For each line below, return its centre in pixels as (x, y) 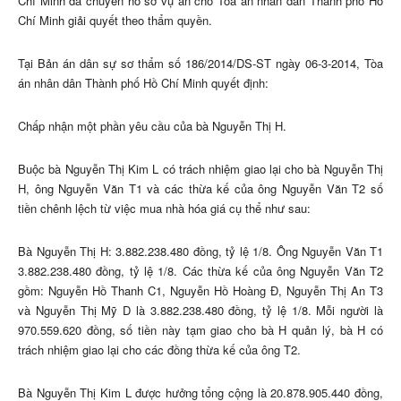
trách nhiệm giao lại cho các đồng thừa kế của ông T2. (159, 350)
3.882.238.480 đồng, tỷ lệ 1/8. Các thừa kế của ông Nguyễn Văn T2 (200, 271)
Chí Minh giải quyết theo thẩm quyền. (115, 21)
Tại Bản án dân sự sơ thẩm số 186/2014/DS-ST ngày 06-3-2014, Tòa (200, 64)
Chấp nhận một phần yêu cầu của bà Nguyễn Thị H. (152, 126)
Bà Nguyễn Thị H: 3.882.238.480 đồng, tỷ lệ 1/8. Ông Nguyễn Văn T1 (200, 252)
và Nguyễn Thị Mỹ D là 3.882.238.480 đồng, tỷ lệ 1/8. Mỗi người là (200, 311)
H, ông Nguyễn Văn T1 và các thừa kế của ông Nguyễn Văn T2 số (200, 189)
